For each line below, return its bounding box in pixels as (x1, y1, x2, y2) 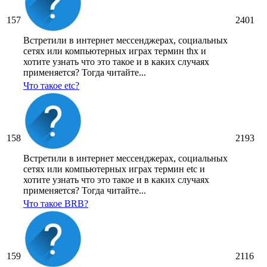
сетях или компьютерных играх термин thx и (23, 46, 206, 57)
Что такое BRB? (23, 198, 88, 209)
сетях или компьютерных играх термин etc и (23, 164, 205, 175)
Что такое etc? (23, 80, 79, 91)
